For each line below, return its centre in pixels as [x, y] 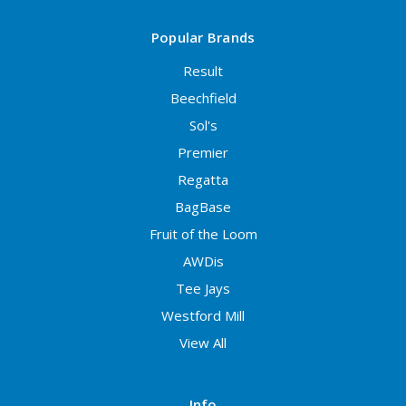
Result [203, 71]
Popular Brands [203, 38]
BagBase [203, 207]
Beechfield [203, 98]
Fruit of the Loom [203, 234]
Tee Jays [203, 289]
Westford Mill [203, 316]
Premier [203, 153]
